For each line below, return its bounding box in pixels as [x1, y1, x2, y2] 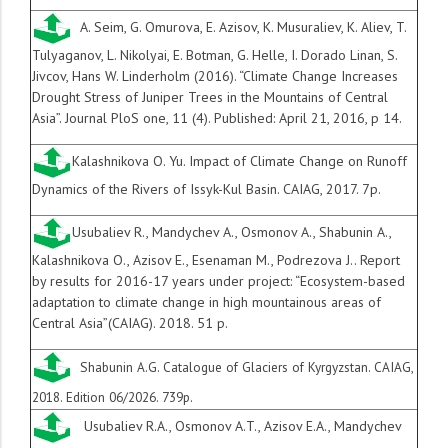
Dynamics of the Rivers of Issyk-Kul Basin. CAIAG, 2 [32, 180, 334, 199]
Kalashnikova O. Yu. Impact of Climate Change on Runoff [72, 152, 407, 171]
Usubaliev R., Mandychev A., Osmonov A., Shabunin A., [72, 223, 391, 242]
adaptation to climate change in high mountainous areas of [32, 293, 381, 312]
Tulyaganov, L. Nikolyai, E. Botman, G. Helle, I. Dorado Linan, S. [32, 46, 397, 65]
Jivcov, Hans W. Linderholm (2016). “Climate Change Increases [32, 67, 398, 86]
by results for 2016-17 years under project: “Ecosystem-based [32, 272, 405, 291]
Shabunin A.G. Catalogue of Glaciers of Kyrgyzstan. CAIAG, [80, 357, 413, 376]
